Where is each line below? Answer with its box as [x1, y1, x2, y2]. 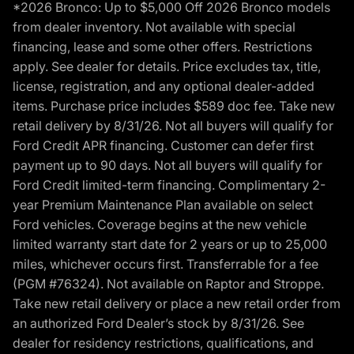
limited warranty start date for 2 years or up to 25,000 [13, 236, 327, 253]
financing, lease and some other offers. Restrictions [13, 39, 312, 55]
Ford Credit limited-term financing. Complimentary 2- [13, 177, 326, 194]
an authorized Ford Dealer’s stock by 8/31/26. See [13, 315, 304, 332]
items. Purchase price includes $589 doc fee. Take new [13, 98, 335, 115]
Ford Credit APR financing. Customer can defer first [13, 137, 314, 154]
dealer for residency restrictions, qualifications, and [13, 335, 314, 352]
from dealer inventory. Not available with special [13, 19, 296, 36]
